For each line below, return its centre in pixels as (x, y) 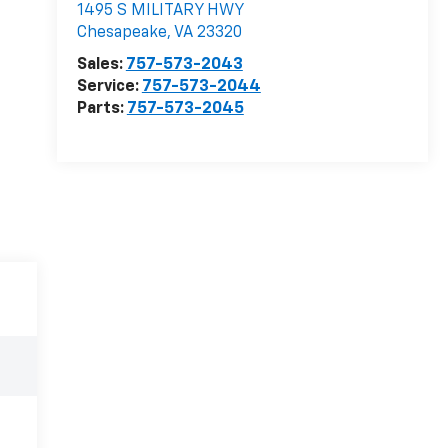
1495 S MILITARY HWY (160, 11)
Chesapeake (121, 33)
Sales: (101, 65)
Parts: (101, 109)
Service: (109, 87)
